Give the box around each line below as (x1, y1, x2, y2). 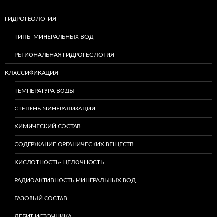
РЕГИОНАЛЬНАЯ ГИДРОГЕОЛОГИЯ (15, 51, 114, 58)
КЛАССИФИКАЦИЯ (5, 69, 58, 76)
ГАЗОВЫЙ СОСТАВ (15, 195, 67, 201)
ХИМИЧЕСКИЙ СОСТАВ (15, 123, 81, 129)
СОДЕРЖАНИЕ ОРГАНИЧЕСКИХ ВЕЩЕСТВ (15, 141, 134, 147)
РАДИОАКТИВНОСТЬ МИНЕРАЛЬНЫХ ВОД (15, 177, 136, 183)
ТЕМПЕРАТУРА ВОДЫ (15, 87, 75, 93)
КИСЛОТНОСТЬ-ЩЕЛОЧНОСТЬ (15, 159, 104, 165)
